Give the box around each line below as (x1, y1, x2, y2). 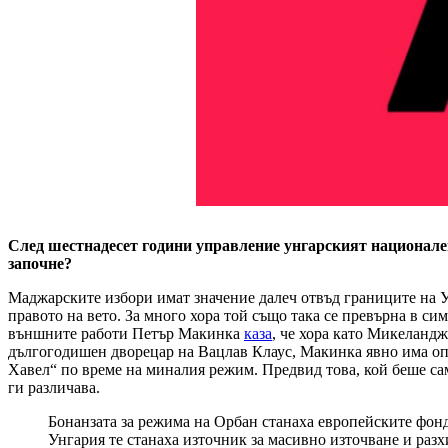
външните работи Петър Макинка (8, 324, 244, 342)
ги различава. (8, 378, 100, 396)
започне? (8, 254, 72, 272)
